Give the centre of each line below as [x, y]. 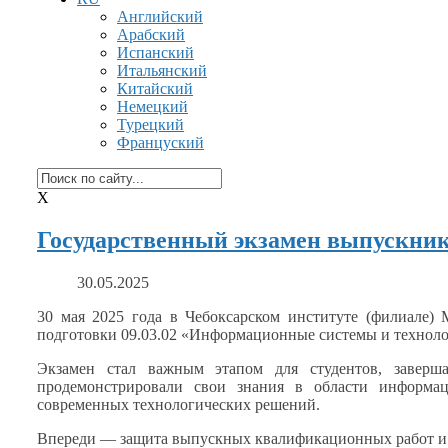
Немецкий [152, 106]
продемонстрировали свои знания [166, 386]
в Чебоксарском [225, 316]
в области [331, 386]
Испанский [155, 52]
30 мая [65, 316]
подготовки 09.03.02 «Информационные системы [209, 334]
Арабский [151, 34]
